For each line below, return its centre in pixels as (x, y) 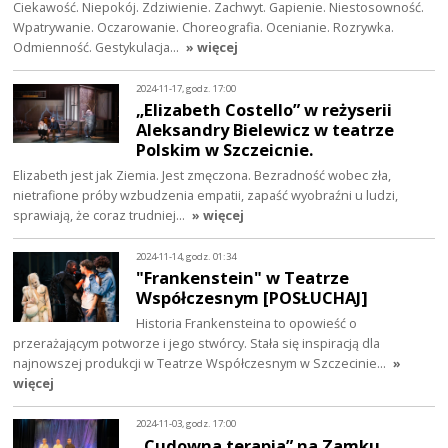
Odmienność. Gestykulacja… (98, 47)
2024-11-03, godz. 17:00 (186, 424)
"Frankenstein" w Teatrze (243, 278)
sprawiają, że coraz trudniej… (101, 215)
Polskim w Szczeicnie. (225, 150)
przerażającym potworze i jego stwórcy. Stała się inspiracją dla (197, 343)
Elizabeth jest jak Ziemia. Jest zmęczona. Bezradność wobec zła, (202, 175)
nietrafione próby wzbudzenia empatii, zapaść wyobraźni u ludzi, (206, 195)
